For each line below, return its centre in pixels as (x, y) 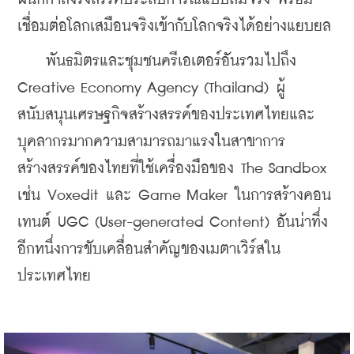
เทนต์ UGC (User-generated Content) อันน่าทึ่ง (173, 223)
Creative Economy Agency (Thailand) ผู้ (151, 88)
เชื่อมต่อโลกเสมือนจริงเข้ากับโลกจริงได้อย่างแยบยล (174, 27)
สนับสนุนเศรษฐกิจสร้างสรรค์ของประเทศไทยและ (166, 115)
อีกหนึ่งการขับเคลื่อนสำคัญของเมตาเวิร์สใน (149, 250)
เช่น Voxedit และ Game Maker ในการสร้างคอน (174, 196)
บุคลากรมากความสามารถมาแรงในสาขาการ (151, 142)
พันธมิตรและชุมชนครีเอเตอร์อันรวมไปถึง (157, 62)
